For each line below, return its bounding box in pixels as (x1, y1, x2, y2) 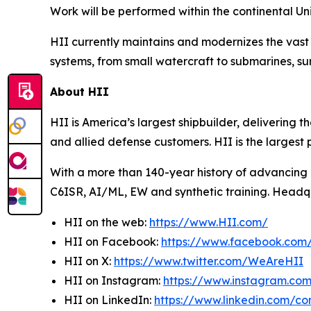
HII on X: (64, 254, 114, 269)
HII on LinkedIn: (64, 293, 154, 308)
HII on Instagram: (64, 274, 163, 288)
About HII (50, 85, 109, 99)
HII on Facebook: (64, 235, 161, 249)
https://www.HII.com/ (149, 215, 268, 230)
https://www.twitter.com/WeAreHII (114, 254, 303, 269)
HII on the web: (64, 215, 149, 230)
